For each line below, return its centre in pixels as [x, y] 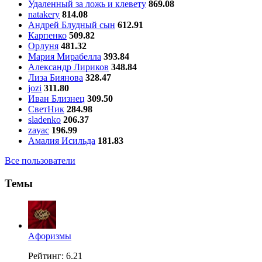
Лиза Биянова [56, 77]
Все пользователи [40, 160]
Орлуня [43, 46]
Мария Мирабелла [65, 56]
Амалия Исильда [62, 140]
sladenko [44, 119]
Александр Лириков [68, 67]
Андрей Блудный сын [72, 25]
